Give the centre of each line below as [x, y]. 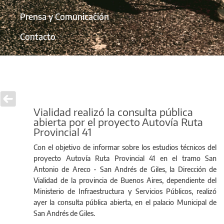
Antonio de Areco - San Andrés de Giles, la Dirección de [125, 169]
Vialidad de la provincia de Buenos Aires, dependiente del [125, 180]
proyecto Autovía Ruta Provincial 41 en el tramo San [125, 158]
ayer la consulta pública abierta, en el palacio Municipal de [125, 202]
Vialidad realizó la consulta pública [113, 111]
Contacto [38, 37]
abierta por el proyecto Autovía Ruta [118, 121]
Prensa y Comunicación [64, 17]
